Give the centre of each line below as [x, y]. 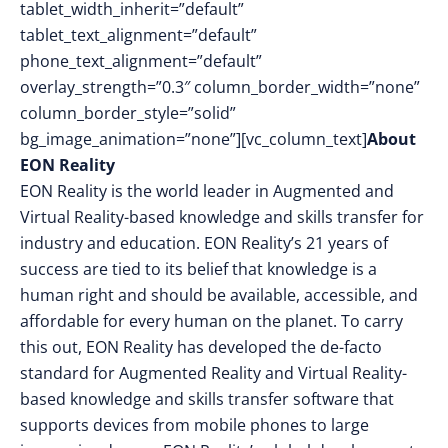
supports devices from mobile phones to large [194, 425]
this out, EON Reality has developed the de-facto [201, 347]
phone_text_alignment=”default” [141, 61]
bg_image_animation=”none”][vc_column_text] [193, 139]
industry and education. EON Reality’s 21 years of [204, 243]
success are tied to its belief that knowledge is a [198, 269]
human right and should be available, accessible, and [219, 295]
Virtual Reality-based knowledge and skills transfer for [222, 217]
